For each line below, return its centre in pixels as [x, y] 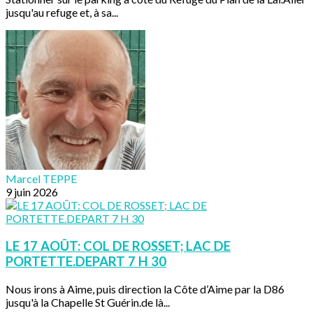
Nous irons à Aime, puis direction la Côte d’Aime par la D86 [145, 289]
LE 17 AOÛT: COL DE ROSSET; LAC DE [118, 246]
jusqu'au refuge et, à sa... [62, 13]
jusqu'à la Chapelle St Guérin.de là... [88, 302]
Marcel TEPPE [41, 179]
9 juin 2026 [32, 192]
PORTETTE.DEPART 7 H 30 [86, 261]
